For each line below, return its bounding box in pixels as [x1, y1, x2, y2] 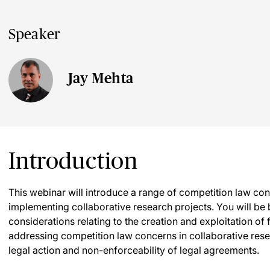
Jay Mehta [68, 70, 134, 86]
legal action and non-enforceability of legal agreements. [8, 244, 259, 256]
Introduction [8, 148, 137, 174]
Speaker [8, 26, 61, 42]
